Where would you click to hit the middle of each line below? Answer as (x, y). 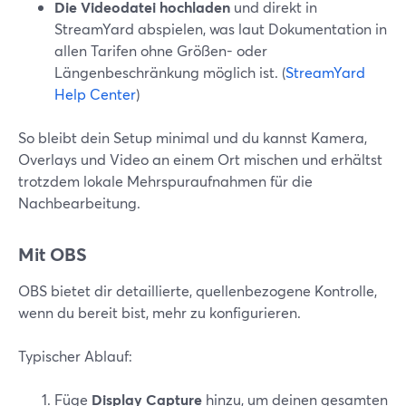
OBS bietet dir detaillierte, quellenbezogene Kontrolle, (198, 290)
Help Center (95, 94)
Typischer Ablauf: (75, 356)
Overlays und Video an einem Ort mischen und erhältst (200, 159)
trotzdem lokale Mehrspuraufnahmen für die (165, 181)
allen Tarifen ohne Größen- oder (161, 50)
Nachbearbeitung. (79, 203)
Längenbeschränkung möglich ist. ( (170, 72)
